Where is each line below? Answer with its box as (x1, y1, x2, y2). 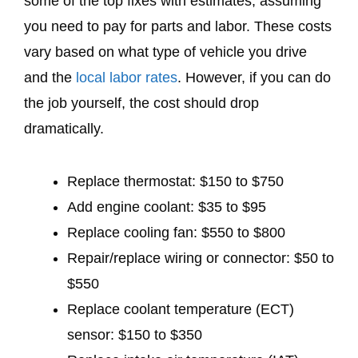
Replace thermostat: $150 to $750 (67, 173, 284, 190)
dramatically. (24, 121, 108, 137)
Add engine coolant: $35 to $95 (67, 199, 266, 216)
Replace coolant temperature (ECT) (67, 301, 294, 318)
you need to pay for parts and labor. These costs (24, 18, 332, 35)
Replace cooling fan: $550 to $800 (67, 225, 285, 241)
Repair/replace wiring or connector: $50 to (67, 250, 334, 267)
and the (24, 70, 76, 86)
